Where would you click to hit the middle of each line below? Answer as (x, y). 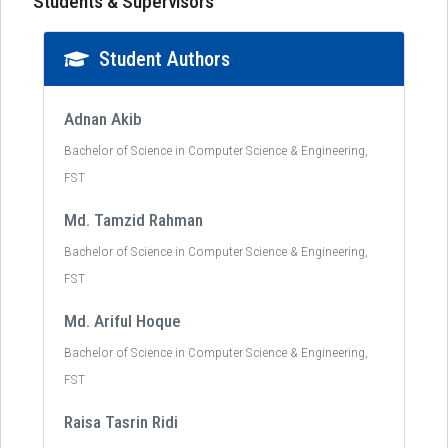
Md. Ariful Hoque (122, 321)
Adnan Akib (103, 119)
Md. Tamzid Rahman (133, 220)
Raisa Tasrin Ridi (121, 422)
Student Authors (164, 59)
